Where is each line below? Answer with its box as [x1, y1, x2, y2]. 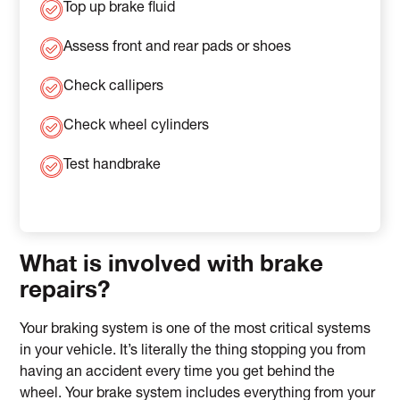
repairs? [20, 274, 111, 303]
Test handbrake [62, 159, 161, 174]
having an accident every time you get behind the [20, 365, 336, 380]
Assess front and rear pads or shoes [62, 41, 291, 56]
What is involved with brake [20, 248, 324, 277]
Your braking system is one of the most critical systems [20, 322, 371, 337]
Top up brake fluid [62, 2, 175, 17]
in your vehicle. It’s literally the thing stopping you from [20, 344, 367, 359]
